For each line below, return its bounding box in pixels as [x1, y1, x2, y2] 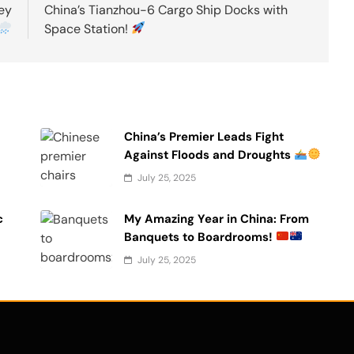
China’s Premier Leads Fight [124, 128, 284, 145]
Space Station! [44, 20, 132, 37]
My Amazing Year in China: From [124, 210, 310, 227]
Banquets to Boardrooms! [124, 228, 277, 245]
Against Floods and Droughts [124, 146, 295, 163]
